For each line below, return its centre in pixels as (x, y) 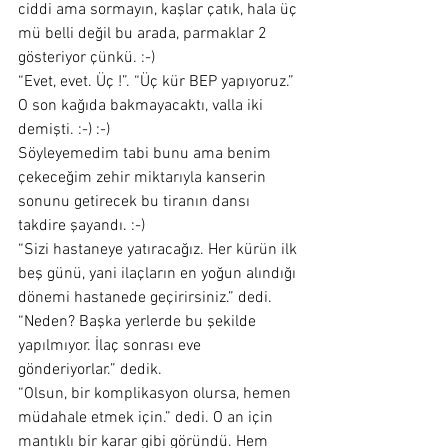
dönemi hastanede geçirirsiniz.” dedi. (145, 298)
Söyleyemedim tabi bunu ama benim (146, 154)
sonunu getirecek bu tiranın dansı (136, 202)
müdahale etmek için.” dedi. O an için (147, 418)
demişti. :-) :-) (64, 130)
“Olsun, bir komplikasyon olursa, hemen (156, 394)
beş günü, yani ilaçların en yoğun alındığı (159, 274)
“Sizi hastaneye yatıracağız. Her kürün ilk (159, 250)
